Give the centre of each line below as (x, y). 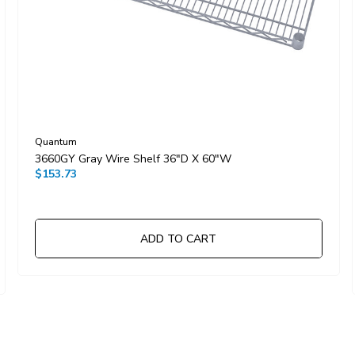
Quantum (55, 142)
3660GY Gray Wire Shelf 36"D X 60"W (133, 159)
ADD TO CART (178, 239)
